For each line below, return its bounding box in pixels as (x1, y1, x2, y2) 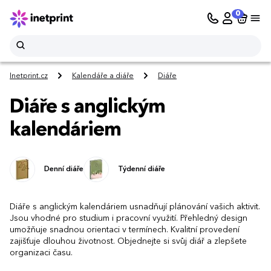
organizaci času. (10, 248, 73, 257)
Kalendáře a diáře (72, 73, 134, 80)
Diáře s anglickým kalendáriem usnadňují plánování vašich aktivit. (10, 202, 260, 211)
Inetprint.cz (10, 73, 48, 80)
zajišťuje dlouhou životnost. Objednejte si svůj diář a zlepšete (10, 237, 247, 246)
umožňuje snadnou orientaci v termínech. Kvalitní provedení (10, 225, 240, 234)
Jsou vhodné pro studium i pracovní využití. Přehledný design (10, 214, 247, 223)
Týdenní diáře (118, 165, 165, 173)
